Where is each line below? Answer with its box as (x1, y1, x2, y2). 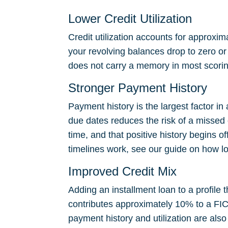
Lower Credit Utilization (68, 12, 192, 25)
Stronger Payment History (68, 81, 207, 95)
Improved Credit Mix (68, 164, 177, 178)
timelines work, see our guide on (68, 144, 202, 154)
